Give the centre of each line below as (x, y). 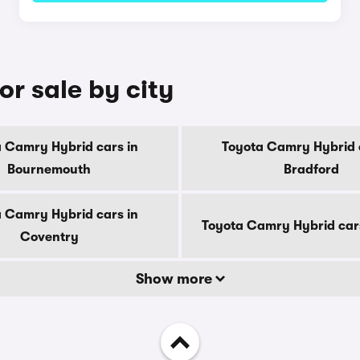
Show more (175, 279)
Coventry (49, 237)
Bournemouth (49, 170)
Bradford (311, 170)
